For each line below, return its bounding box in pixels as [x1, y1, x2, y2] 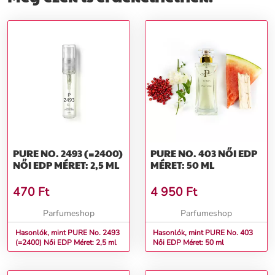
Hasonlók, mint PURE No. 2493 [15, 228, 120, 238]
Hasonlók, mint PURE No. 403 [153, 228, 253, 238]
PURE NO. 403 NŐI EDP [150, 146, 218, 161]
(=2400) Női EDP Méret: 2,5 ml [44, 238, 117, 248]
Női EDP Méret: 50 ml [153, 238, 224, 248]
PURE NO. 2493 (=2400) [13, 146, 123, 161]
